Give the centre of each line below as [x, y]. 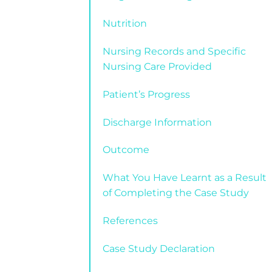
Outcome [126, 150]
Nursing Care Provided [157, 66]
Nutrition [125, 24]
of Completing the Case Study [176, 193]
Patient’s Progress [146, 94]
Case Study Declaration [159, 248]
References [130, 220]
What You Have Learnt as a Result [185, 178]
